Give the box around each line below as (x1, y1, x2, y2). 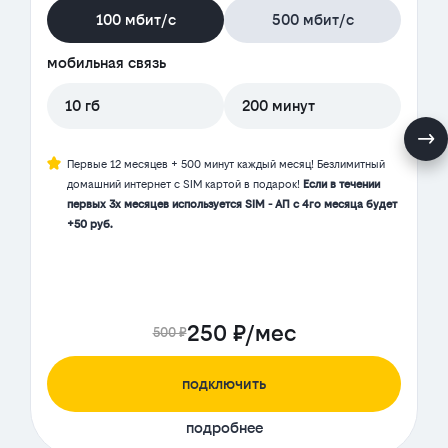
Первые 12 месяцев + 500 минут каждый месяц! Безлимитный (67, 158, 385, 172)
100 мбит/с (95, 11, 176, 29)
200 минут (242, 97, 315, 115)
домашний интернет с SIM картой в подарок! (67, 178, 303, 192)
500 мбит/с (271, 11, 354, 29)
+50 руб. (67, 218, 113, 232)
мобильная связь (47, 54, 166, 72)
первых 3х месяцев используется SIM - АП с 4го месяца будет (67, 198, 397, 212)
